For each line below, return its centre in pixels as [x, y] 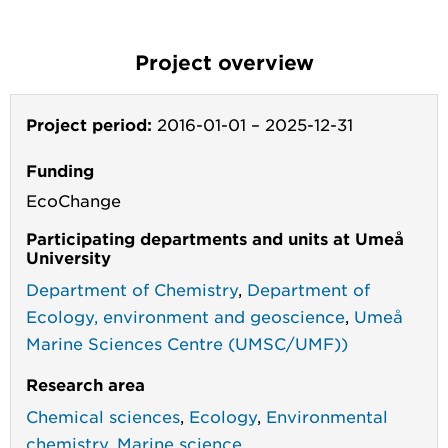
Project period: [89, 123]
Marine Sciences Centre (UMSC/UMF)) [187, 342]
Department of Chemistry [132, 288]
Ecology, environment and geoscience [185, 315]
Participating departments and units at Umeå [215, 237]
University [68, 256]
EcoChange [73, 199]
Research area [85, 383]
